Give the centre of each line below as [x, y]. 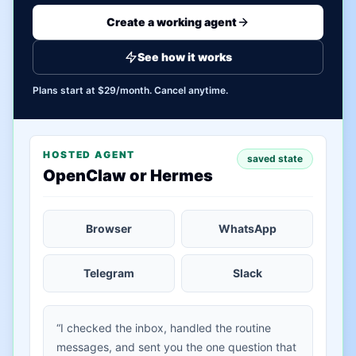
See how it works [184, 57]
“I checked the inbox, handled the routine [164, 328]
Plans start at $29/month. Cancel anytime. [130, 90]
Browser [109, 228]
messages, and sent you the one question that [176, 347]
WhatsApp [247, 228]
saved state [275, 159]
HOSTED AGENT [89, 155]
